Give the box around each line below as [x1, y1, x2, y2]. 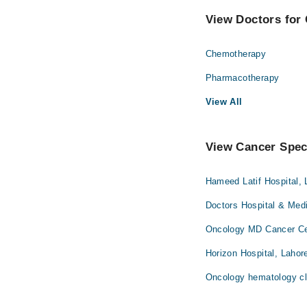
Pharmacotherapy [205, 73, 280, 83]
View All [205, 97, 243, 107]
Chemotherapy [205, 49, 267, 59]
